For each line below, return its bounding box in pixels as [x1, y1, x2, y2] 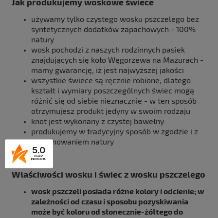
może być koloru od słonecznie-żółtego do [31, 207, 183, 217]
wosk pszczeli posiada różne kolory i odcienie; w [31, 186, 204, 196]
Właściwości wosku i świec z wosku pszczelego [12, 169, 205, 180]
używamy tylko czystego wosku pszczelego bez [31, 14, 199, 24]
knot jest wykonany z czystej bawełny [31, 116, 164, 126]
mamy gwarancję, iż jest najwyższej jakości [31, 65, 184, 75]
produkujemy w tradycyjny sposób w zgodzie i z [31, 127, 198, 136]
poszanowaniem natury [31, 137, 114, 146]
